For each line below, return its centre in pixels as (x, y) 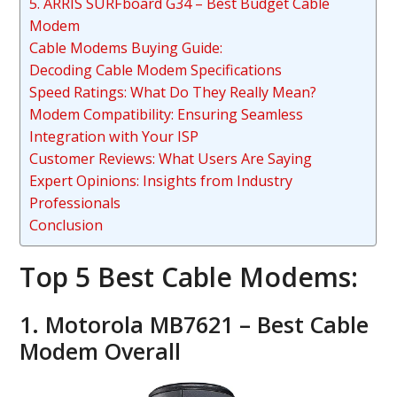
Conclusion (66, 226)
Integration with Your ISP (114, 137)
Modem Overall (101, 351)
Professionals (75, 203)
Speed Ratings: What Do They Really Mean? (173, 93)
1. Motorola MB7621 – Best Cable (195, 325)
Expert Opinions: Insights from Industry (161, 181)
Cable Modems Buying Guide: (126, 48)
